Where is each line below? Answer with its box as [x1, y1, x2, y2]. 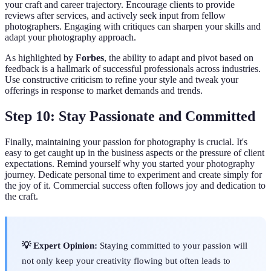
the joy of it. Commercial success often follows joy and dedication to [5, 180, 266, 191]
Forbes [76, 52, 104, 63]
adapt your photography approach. [5, 31, 136, 42]
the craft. [5, 191, 38, 201]
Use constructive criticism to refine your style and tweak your [5, 74, 238, 85]
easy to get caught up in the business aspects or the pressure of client [5, 147, 264, 158]
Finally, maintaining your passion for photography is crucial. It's [5, 136, 247, 147]
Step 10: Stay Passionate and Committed [5, 108, 255, 124]
